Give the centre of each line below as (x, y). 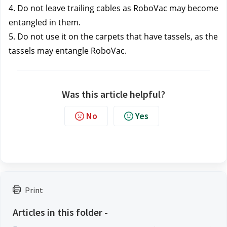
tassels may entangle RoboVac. (68, 51)
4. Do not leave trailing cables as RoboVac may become (113, 8)
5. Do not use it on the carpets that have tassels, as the (113, 36)
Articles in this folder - (60, 212)
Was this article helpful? (113, 94)
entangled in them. (45, 22)
